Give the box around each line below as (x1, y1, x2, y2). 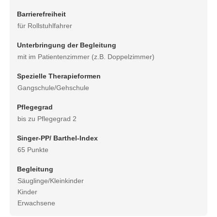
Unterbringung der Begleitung (17, 41, 116, 49)
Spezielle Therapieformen (17, 72, 101, 80)
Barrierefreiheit (17, 10, 66, 18)
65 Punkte (17, 146, 48, 154)
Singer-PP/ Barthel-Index (17, 134, 98, 142)
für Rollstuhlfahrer (17, 22, 72, 30)
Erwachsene (17, 199, 55, 207)
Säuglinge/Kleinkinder (17, 177, 84, 185)
